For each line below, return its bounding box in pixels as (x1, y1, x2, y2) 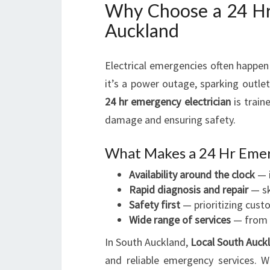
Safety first (129, 198, 180, 212)
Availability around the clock (129, 168, 255, 181)
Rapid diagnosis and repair (129, 183, 248, 196)
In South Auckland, (105, 235, 191, 249)
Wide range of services (129, 213, 231, 227)
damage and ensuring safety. (105, 113, 236, 127)
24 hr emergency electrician (105, 95, 231, 108)
